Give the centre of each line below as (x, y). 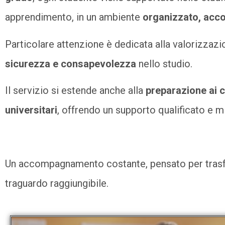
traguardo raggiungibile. (57, 183)
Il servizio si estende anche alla (75, 91)
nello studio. (164, 64)
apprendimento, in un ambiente (74, 17)
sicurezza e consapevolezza (71, 64)
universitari (31, 110)
